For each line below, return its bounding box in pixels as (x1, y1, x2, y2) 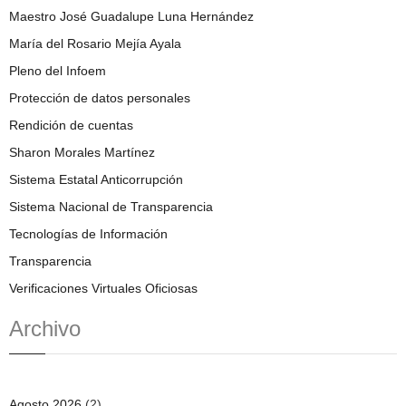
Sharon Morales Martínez (9, 144, 155, 159)
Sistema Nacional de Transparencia (9, 198, 213, 214)
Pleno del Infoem (9, 63, 106, 78)
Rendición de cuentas (9, 117, 133, 132)
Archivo (9, 315, 81, 341)
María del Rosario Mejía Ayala (9, 35, 181, 51)
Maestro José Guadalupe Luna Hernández (9, 8, 254, 24)
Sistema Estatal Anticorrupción (9, 171, 183, 187)
